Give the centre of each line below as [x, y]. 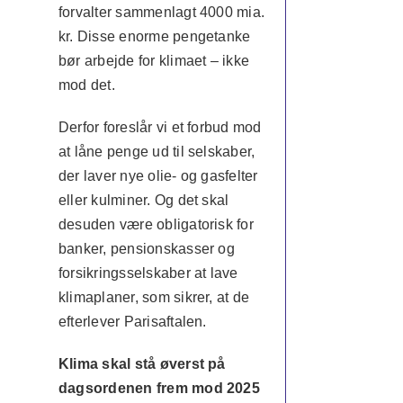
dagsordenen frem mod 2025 [159, 388]
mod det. [86, 85]
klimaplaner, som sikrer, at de [154, 297]
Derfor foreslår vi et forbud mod [160, 127]
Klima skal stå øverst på [142, 364]
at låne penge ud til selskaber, [157, 152]
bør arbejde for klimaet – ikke [154, 61]
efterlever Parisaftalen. [132, 322]
